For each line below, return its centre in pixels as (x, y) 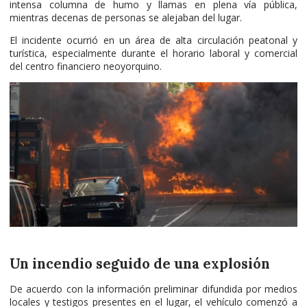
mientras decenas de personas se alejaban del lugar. (126, 17)
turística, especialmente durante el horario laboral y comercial (153, 53)
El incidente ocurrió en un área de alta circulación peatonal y (153, 40)
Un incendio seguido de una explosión (140, 264)
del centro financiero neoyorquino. (86, 66)
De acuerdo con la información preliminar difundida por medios (153, 289)
